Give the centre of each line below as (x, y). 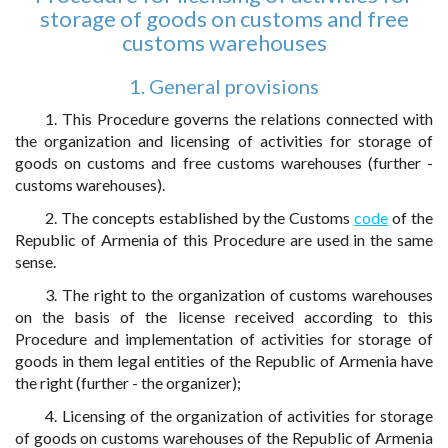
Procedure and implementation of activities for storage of (224, 338)
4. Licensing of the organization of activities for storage (239, 415)
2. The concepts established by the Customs (200, 217)
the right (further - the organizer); (128, 382)
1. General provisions (224, 86)
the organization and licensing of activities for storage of (224, 140)
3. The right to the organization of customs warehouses (239, 294)
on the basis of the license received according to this (224, 316)
